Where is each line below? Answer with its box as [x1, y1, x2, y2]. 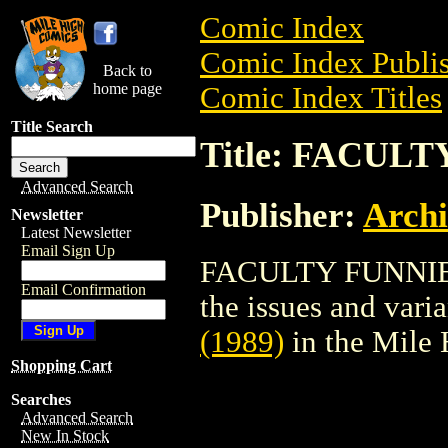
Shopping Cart [11, 357, 112, 374]
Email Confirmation [21, 281, 146, 298]
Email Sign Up [21, 242, 115, 259]
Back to [103, 62, 152, 79]
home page [93, 80, 162, 97]
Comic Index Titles [200, 81, 442, 115]
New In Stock [21, 427, 109, 444]
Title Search [11, 118, 93, 135]
